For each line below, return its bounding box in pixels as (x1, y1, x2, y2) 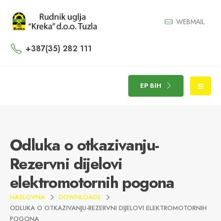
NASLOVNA (10, 192, 45, 202)
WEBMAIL (176, 16, 205, 27)
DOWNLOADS (59, 192, 101, 202)
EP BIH (140, 80, 161, 90)
